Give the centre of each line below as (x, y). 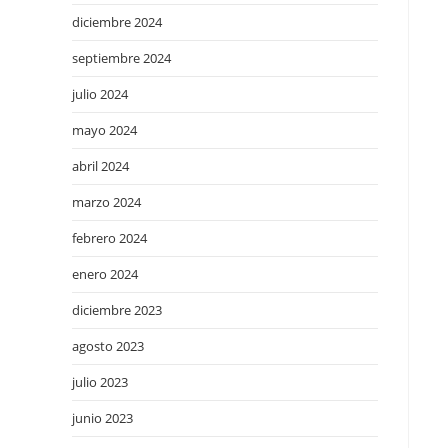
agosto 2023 (108, 346)
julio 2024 (100, 94)
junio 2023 (102, 418)
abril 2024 (100, 166)
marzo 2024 (106, 202)
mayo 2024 (104, 130)
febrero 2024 (109, 238)
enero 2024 (105, 274)
